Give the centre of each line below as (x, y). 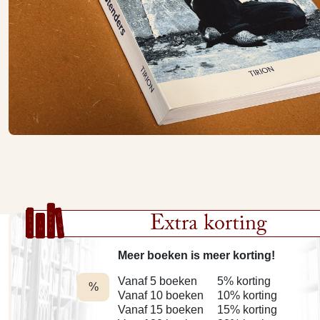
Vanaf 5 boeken (157, 281)
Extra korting (209, 226)
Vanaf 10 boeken (161, 295)
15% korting (247, 310)
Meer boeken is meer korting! (196, 255)
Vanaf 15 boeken (161, 310)
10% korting (247, 295)
